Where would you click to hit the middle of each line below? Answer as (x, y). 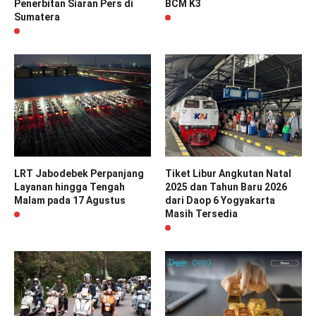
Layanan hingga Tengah (69, 187)
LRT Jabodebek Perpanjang (79, 174)
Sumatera (37, 17)
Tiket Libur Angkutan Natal (228, 174)
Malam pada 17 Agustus (70, 201)
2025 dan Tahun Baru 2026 (226, 187)
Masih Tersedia (201, 214)
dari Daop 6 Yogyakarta (220, 201)
